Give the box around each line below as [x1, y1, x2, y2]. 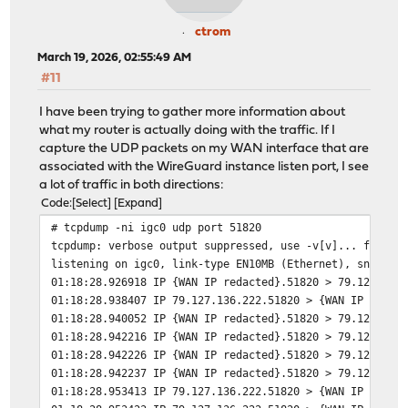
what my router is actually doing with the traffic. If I [39, 123, 336, 138]
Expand [117, 197, 159, 209]
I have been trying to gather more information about [39, 105, 346, 119]
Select [76, 197, 108, 209]
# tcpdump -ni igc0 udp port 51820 [51, 219, 262, 234]
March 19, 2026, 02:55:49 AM [37, 52, 192, 65]
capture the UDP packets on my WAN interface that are [39, 141, 370, 156]
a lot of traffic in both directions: [39, 178, 225, 192]
